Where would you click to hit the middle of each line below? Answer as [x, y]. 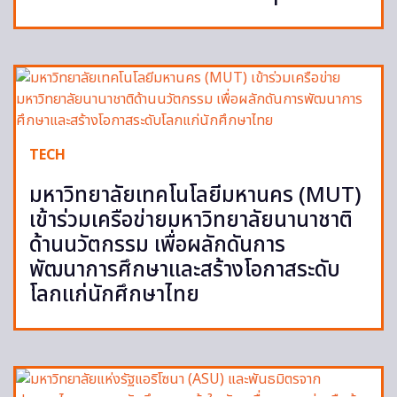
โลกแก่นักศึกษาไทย [114, 296]
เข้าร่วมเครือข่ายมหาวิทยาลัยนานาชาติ [191, 221]
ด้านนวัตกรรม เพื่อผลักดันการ [157, 246]
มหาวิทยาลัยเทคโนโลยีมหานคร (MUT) [195, 196]
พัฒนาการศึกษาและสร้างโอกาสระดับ [185, 271]
